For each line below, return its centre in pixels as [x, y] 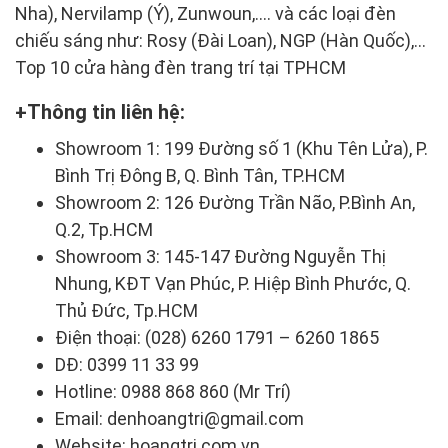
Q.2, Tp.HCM [104, 229]
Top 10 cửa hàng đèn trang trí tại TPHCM [180, 67]
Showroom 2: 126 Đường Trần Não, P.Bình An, [235, 202]
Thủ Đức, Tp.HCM [126, 310]
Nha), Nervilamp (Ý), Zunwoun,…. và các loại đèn [205, 13]
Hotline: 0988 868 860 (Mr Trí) [173, 391]
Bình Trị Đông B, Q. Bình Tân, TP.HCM [200, 175]
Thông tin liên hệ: [106, 111]
